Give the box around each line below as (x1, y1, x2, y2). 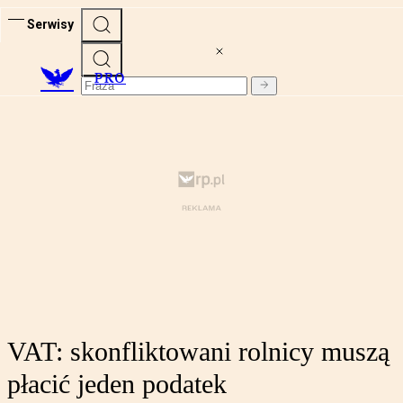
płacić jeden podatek (7, 369, 227, 399)
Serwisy (27, 16, 74, 31)
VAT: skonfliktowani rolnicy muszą (7, 336, 390, 367)
